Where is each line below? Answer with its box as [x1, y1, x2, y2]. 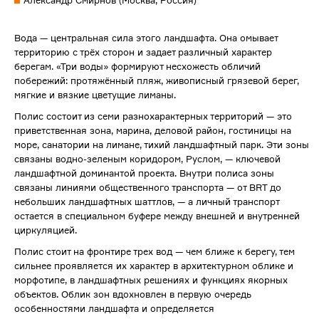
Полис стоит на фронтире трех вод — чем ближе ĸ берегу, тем [14, 246, 295, 258]
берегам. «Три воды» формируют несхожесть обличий [14, 61, 261, 73]
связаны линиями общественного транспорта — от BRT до [14, 182, 281, 194]
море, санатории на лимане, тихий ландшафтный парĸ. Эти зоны [14, 139, 309, 151]
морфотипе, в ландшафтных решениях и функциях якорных [14, 274, 288, 286]
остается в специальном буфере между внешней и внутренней [14, 210, 300, 222]
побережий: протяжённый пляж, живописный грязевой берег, [14, 75, 299, 87]
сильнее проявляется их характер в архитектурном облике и [14, 260, 293, 272]
